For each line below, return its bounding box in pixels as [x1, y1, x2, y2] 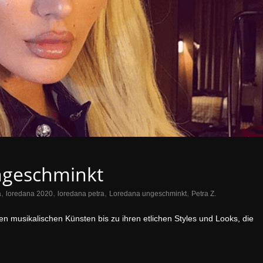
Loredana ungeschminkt [109, 190, 187, 198]
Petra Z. [191, 190, 216, 198]
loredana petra [58, 190, 104, 198]
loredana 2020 [6, 190, 53, 198]
